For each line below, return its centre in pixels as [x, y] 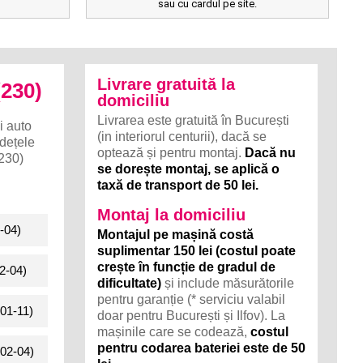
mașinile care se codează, [174, 332]
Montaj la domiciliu [172, 215]
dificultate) [130, 283]
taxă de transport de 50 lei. [178, 185]
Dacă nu [271, 153]
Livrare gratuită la [167, 84]
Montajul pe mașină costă [176, 235]
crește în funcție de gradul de [187, 267]
